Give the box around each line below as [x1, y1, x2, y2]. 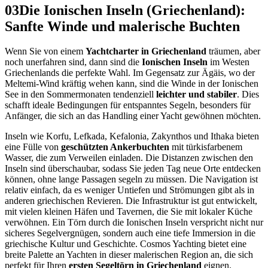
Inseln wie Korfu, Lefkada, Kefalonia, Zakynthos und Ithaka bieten [5, 131, 259, 142]
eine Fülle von [5, 142, 61, 153]
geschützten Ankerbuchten [61, 142, 169, 153]
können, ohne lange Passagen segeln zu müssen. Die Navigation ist [5, 174, 258, 185]
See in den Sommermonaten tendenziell [5, 89, 156, 100]
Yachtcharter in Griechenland [86, 46, 206, 57]
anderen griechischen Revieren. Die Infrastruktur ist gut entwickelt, [5, 196, 257, 206]
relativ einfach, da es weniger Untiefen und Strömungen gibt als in [5, 185, 254, 196]
